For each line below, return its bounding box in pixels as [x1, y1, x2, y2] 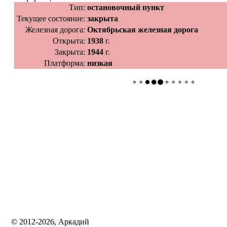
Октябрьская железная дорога [87, 25, 198, 34]
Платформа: [44, 59, 85, 67]
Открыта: [53, 36, 85, 45]
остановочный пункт [87, 3, 164, 12]
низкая [87, 59, 112, 67]
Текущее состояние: [17, 14, 85, 23]
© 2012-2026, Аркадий [9, 217, 89, 226]
